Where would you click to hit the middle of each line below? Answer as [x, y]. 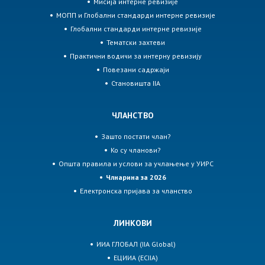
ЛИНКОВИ [132, 223]
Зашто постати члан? [136, 137]
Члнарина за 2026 [136, 177]
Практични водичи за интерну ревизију [136, 56]
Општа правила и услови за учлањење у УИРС [136, 164]
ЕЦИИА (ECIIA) [136, 258]
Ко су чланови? [136, 150]
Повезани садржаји [136, 70]
